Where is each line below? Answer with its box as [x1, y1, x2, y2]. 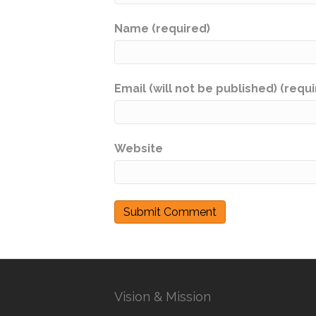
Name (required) [114, 22, 210, 35]
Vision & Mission [114, 289, 211, 304]
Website [114, 142, 163, 155]
